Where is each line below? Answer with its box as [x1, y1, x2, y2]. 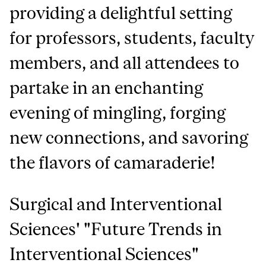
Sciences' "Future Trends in [9, 219, 223, 239]
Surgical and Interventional [9, 194, 223, 214]
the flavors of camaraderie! [9, 153, 216, 173]
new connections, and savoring [9, 128, 249, 148]
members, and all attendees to [9, 53, 240, 73]
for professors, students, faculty [9, 28, 255, 48]
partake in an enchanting [9, 78, 204, 98]
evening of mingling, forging [9, 103, 226, 123]
